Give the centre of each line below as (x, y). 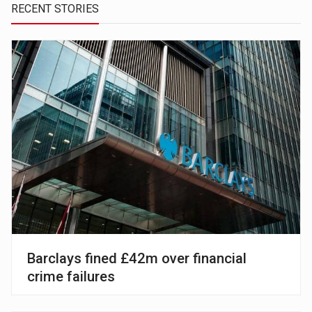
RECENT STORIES (55, 9)
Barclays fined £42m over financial (137, 258)
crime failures (71, 276)
